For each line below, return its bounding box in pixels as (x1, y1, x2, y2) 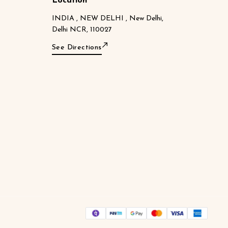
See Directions (52, 43, 102, 51)
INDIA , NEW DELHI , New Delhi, (52, 14, 163, 22)
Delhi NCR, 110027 (52, 25, 112, 34)
